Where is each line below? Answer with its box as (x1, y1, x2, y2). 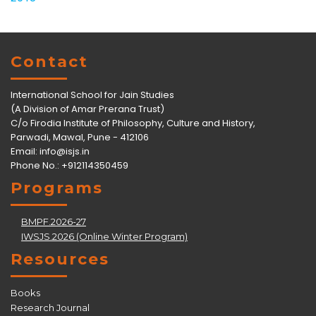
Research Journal (11, 301, 90, 313)
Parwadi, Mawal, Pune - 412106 (11, 130, 149, 144)
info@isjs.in (39, 144, 90, 158)
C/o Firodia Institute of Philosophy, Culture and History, (11, 116, 255, 130)
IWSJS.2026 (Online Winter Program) (21, 230, 188, 242)
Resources (11, 249, 109, 269)
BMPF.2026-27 (21, 215, 86, 227)
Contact (11, 51, 88, 71)
